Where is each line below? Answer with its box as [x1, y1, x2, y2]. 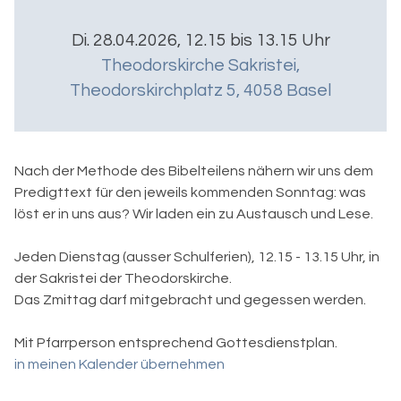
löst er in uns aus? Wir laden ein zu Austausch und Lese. [14, 207, 373, 222]
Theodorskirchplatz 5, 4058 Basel [70, 81, 331, 100]
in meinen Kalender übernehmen [14, 357, 225, 372]
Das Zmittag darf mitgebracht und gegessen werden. [14, 293, 366, 308]
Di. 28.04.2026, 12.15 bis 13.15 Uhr [71, 31, 330, 50]
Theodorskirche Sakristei [101, 56, 296, 75]
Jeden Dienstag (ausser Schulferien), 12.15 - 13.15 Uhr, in [14, 250, 380, 265]
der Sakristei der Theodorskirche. [14, 271, 232, 286]
